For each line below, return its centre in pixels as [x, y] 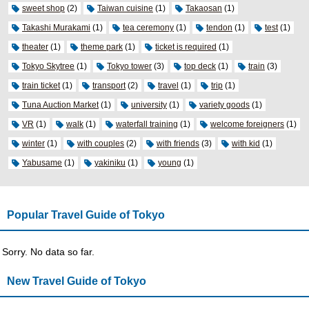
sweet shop [43, 8]
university [149, 104]
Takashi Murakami [56, 27]
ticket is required [186, 47]
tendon [219, 27]
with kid [246, 143]
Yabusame [42, 162]
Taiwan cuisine [125, 8]
